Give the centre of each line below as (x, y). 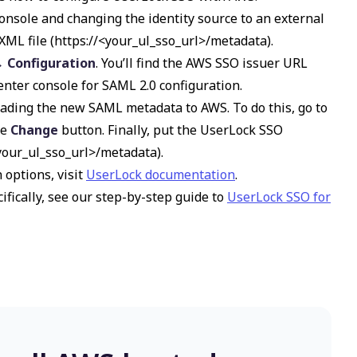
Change (34, 130)
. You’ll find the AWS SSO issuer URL (202, 63)
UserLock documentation (161, 175)
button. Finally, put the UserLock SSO (171, 130)
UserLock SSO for (279, 197)
